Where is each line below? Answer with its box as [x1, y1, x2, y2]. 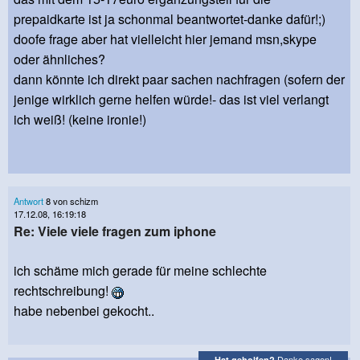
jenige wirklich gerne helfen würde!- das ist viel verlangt [14, 90, 329, 109]
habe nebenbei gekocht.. [14, 301, 154, 321]
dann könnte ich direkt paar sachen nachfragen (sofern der [14, 70, 345, 89]
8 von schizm [43, 194, 98, 208]
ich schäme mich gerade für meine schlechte [14, 261, 267, 280]
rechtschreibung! [14, 281, 112, 301]
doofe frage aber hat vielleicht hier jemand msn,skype [14, 30, 317, 49]
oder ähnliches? [14, 50, 105, 69]
